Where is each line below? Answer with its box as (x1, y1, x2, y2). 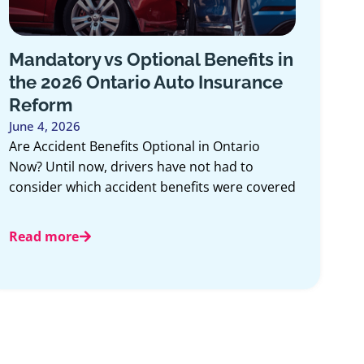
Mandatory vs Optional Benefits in (8, 49, 293, 71)
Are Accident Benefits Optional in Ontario (8, 137, 260, 156)
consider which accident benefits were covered (8, 178, 296, 197)
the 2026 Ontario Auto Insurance (8, 71, 283, 93)
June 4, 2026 (8, 118, 80, 135)
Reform (8, 94, 72, 116)
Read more (8, 227, 79, 246)
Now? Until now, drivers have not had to (8, 158, 253, 176)
